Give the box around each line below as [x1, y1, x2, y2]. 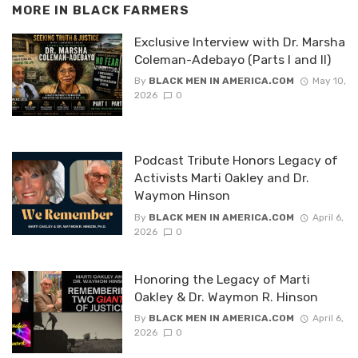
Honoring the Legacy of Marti [133, 271, 310, 287]
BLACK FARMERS [72, 3, 189, 18]
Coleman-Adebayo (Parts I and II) [133, 51, 331, 67]
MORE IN [12, 3, 73, 18]
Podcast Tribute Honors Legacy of [133, 153, 338, 169]
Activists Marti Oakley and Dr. [133, 170, 309, 186]
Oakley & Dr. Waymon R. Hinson [133, 288, 318, 304]
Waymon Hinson [133, 188, 230, 204]
